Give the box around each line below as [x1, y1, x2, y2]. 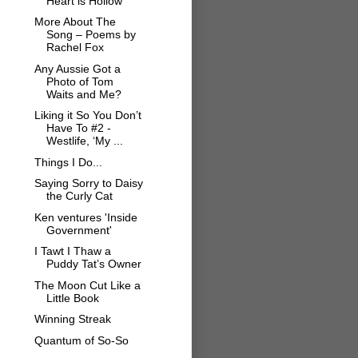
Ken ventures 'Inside [34, 210, 137, 224]
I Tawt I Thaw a [34, 245, 111, 258]
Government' [46, 223, 112, 237]
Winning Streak [34, 312, 111, 326]
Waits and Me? [46, 87, 121, 101]
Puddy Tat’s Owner [46, 257, 141, 271]
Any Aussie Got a [34, 62, 121, 75]
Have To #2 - [46, 121, 111, 135]
